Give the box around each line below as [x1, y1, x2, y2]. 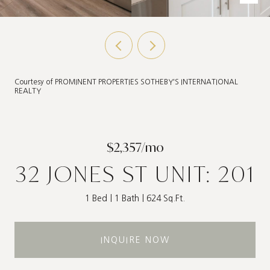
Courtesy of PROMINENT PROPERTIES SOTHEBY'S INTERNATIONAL [14, 78, 238, 86]
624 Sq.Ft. [146, 194, 185, 202]
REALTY [14, 87, 41, 95]
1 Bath [115, 194, 139, 202]
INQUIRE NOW [100, 235, 170, 244]
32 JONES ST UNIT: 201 [15, 160, 255, 188]
